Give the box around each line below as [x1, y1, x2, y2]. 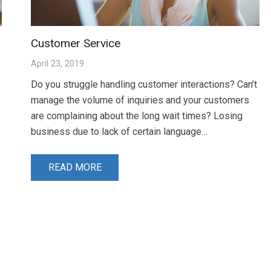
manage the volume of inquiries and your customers [30, 94, 249, 106]
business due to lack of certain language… [30, 125, 207, 137]
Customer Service [30, 36, 120, 50]
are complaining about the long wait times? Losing [30, 109, 243, 122]
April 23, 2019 [30, 58, 84, 69]
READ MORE [48, 162, 102, 174]
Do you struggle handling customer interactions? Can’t [30, 78, 257, 90]
